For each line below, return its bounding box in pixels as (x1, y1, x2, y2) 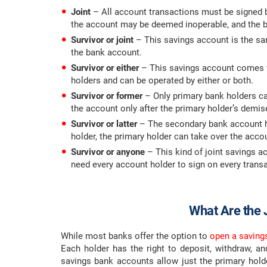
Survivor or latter (71, 119, 137, 130)
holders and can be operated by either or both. (71, 75, 253, 86)
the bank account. (71, 47, 142, 58)
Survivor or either (71, 63, 139, 74)
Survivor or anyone (71, 147, 145, 158)
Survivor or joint (71, 35, 136, 46)
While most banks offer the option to (61, 231, 210, 242)
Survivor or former (71, 91, 142, 102)
